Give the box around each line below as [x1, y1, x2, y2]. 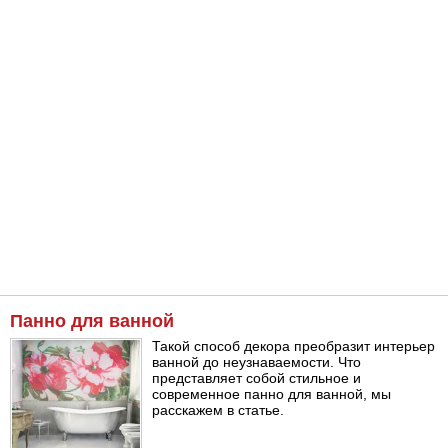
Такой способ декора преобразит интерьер [152, 338, 436, 355]
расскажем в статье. [152, 402, 285, 419]
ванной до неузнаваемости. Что [152, 354, 362, 371]
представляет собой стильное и [152, 370, 362, 387]
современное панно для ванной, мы [152, 386, 392, 403]
